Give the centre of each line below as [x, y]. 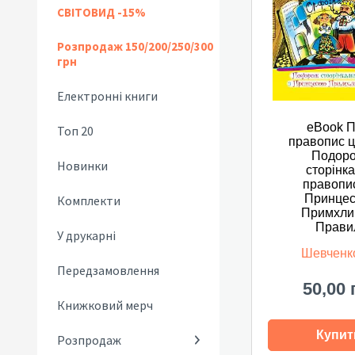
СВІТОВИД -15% [101, 12]
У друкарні [86, 235]
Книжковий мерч [105, 305]
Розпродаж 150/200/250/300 [135, 46]
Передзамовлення [108, 270]
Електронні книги [107, 96]
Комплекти [89, 200]
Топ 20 [75, 131]
